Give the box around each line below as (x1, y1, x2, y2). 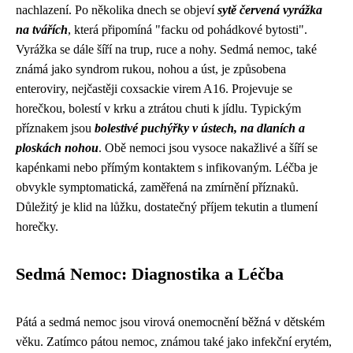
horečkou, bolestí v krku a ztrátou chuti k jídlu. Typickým (16, 102, 301, 115)
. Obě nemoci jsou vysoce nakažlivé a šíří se (98, 141, 318, 154)
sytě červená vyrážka (217, 3, 322, 17)
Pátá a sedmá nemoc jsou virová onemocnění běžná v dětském (16, 315, 325, 329)
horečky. (16, 220, 58, 233)
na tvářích (16, 23, 68, 36)
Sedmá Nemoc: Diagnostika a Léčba (16, 265, 284, 284)
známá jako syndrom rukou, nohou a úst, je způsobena (16, 62, 286, 76)
